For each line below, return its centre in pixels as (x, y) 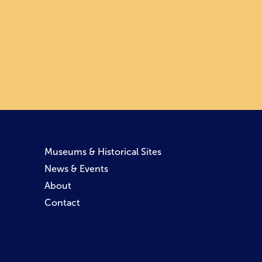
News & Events (76, 169)
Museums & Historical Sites (103, 152)
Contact (62, 203)
